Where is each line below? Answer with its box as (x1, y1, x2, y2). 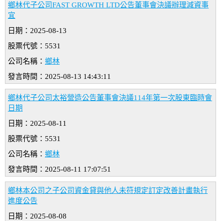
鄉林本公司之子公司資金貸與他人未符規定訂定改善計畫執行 (8, 186, 208, 195)
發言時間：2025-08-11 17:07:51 (8, 165, 111, 174)
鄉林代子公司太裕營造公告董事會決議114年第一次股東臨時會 (8, 94, 212, 102)
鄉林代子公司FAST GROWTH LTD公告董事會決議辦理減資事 (8, 1, 209, 9)
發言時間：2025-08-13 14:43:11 (8, 73, 111, 81)
